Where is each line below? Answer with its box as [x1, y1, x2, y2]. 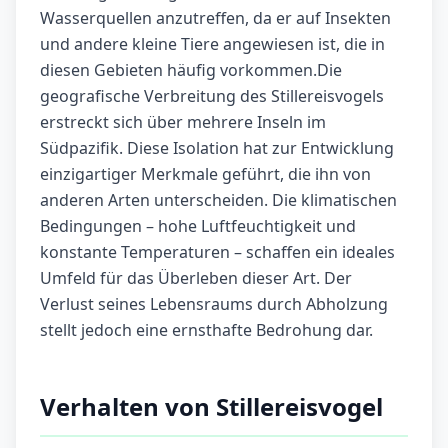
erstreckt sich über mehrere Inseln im [40, 111, 326, 134]
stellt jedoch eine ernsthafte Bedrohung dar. [40, 319, 373, 342]
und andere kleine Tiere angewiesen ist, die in [40, 33, 385, 56]
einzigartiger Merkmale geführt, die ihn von [40, 163, 371, 186]
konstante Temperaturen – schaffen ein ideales [40, 241, 395, 264]
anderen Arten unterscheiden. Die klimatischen [40, 189, 397, 212]
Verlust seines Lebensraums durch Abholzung [40, 293, 388, 316]
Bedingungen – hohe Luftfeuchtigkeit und [40, 215, 356, 238]
